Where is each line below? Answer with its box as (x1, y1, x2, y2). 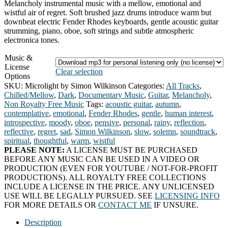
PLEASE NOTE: (4, 145, 65, 154)
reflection (174, 118, 204, 127)
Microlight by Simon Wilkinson (25, 81, 126, 90)
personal (123, 118, 150, 127)
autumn (155, 99, 179, 108)
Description (24, 217, 62, 226)
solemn (153, 127, 176, 136)
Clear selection (55, 67, 103, 76)
